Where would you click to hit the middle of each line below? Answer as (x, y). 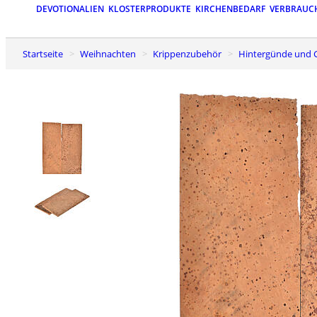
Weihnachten (112, 53)
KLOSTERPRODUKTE (150, 9)
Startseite (45, 53)
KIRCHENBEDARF (230, 9)
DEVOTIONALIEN (70, 9)
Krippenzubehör (190, 53)
